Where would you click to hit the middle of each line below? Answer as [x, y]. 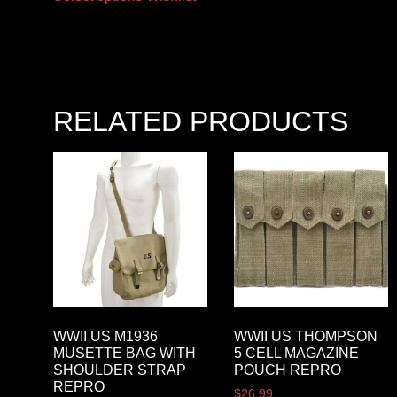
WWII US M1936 [105, 337]
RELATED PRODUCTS [201, 122]
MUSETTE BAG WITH [125, 354]
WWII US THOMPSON [305, 337]
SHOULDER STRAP [120, 370]
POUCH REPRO [287, 370]
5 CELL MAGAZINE [296, 354]
